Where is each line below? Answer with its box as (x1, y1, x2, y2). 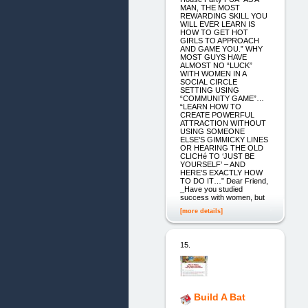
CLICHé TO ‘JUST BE (179, 152, 254, 160)
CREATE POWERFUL (179, 111, 254, 119)
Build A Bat (193, 291, 245, 303)
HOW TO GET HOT (179, 28, 248, 36)
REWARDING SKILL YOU (179, 12, 267, 20)
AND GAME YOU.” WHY (179, 45, 263, 53)
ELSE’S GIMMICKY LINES (179, 135, 268, 144)
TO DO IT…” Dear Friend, (179, 177, 268, 185)
